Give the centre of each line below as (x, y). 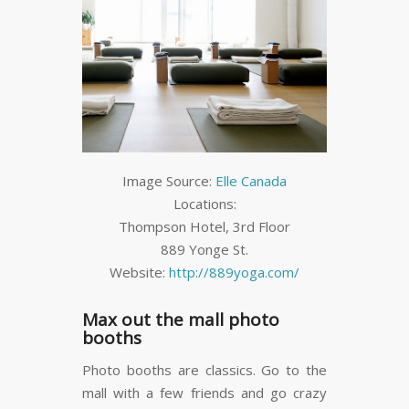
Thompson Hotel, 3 (180, 227)
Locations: (204, 204)
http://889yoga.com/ (234, 273)
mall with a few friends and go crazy (204, 392)
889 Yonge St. (204, 250)
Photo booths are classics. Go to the (204, 369)
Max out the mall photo (181, 319)
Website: (139, 273)
